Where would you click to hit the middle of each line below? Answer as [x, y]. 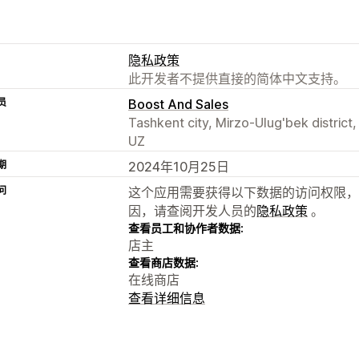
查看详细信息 [167, 298]
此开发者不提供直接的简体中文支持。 [237, 78]
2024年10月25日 [179, 166]
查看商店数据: [163, 262]
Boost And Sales [178, 104]
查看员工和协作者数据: [186, 228]
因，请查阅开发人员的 [192, 210]
